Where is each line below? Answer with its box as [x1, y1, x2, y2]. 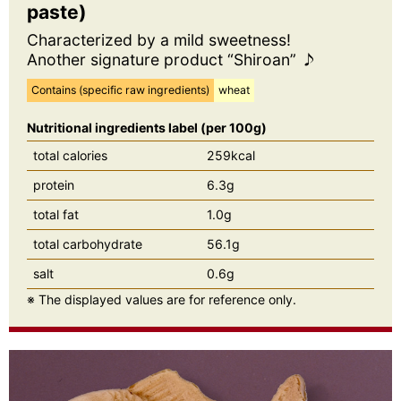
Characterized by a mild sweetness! [27, 30, 291, 49]
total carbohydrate [33, 235, 142, 252]
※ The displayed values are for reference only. [27, 291, 296, 307]
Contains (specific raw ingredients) [31, 82, 209, 97]
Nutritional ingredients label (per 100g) [27, 119, 267, 135]
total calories [33, 147, 107, 163]
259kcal [207, 147, 255, 163]
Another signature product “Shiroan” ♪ [27, 49, 317, 69]
